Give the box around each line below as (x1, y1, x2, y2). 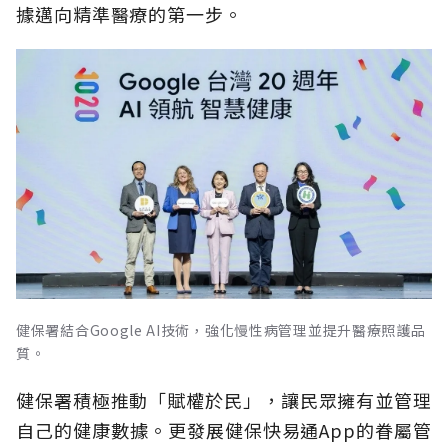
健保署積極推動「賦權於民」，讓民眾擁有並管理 (16, 386, 432, 413)
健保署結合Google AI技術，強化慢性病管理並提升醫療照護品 (16, 319, 426, 340)
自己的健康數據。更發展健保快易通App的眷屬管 (16, 416, 432, 443)
